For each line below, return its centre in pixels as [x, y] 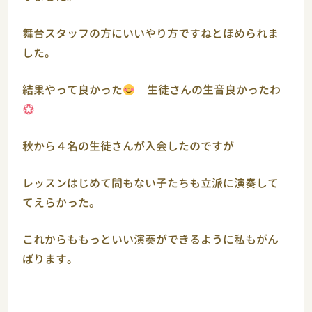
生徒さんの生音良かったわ [208, 90]
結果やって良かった [73, 90]
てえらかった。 [62, 203]
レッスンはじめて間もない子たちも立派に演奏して [151, 184]
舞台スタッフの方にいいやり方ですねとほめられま [151, 34]
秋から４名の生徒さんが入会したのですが [128, 147]
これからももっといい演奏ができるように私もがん [151, 240]
